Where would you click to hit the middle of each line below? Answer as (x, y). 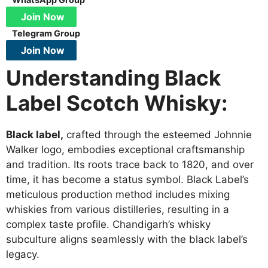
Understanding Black (113, 78)
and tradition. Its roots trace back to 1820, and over (130, 165)
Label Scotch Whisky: (117, 103)
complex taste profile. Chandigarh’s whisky (108, 225)
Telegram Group (46, 33)
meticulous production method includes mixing (118, 195)
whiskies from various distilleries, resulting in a (118, 210)
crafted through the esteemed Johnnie (158, 135)
